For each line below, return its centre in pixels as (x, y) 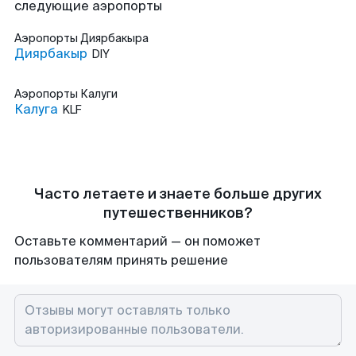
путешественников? (178, 213)
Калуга (36, 109)
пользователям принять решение (121, 260)
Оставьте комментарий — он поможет (137, 241)
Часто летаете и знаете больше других (178, 194)
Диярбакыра (114, 38)
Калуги (99, 94)
